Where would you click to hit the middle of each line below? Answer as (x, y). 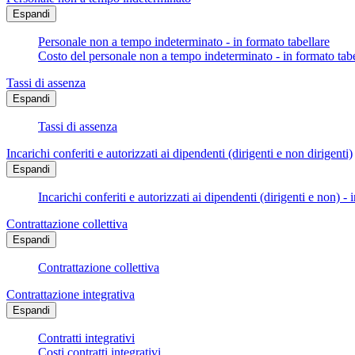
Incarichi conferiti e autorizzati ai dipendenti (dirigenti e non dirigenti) (179, 154)
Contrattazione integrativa (71, 295)
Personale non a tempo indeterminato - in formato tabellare (184, 42)
